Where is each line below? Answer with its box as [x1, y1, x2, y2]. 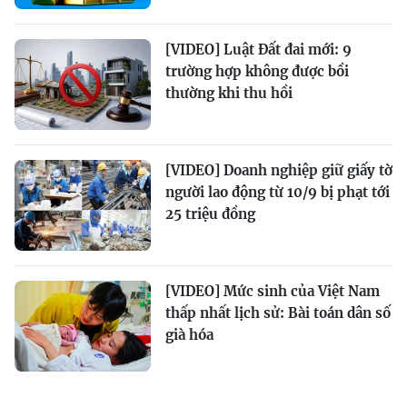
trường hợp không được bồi [165, 63, 349, 81]
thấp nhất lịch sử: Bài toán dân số [165, 304, 391, 323]
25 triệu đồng [165, 205, 255, 223]
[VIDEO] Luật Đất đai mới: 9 [165, 41, 352, 59]
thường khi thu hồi [165, 84, 293, 103]
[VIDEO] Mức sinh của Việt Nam [165, 283, 380, 301]
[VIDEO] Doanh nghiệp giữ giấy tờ [165, 162, 392, 180]
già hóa [165, 326, 213, 344]
